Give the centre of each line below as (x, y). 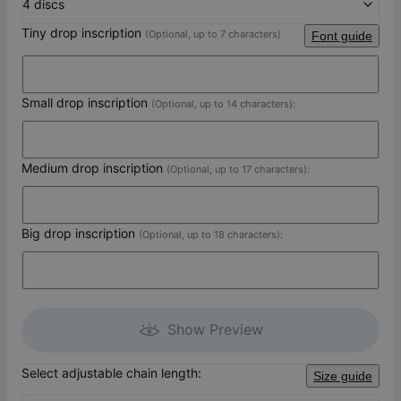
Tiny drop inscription (83, 33)
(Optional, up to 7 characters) (213, 34)
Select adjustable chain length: (111, 373)
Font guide (342, 36)
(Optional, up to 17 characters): (238, 170)
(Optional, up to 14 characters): (223, 104)
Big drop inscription (80, 234)
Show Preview (215, 330)
